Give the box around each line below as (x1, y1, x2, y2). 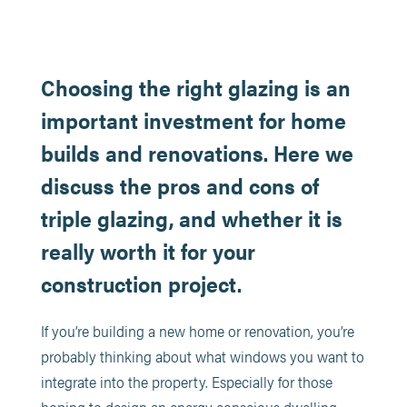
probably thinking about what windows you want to (40, 345, 364, 367)
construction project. (40, 268, 242, 299)
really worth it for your (40, 235, 255, 266)
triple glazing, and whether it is (40, 203, 342, 233)
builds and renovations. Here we (40, 137, 353, 168)
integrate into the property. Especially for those (40, 371, 333, 392)
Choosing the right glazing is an (40, 72, 351, 103)
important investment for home (40, 104, 346, 135)
